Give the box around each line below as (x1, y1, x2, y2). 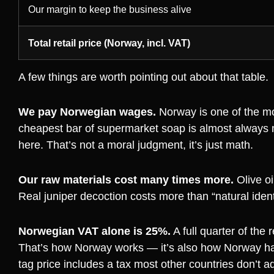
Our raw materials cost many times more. (18, 174, 234, 187)
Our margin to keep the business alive (28, 4, 191, 15)
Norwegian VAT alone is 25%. (18, 225, 171, 238)
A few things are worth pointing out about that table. (18, 71, 268, 84)
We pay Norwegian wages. (18, 106, 156, 119)
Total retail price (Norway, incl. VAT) (28, 37, 190, 49)
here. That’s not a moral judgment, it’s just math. (18, 139, 253, 152)
